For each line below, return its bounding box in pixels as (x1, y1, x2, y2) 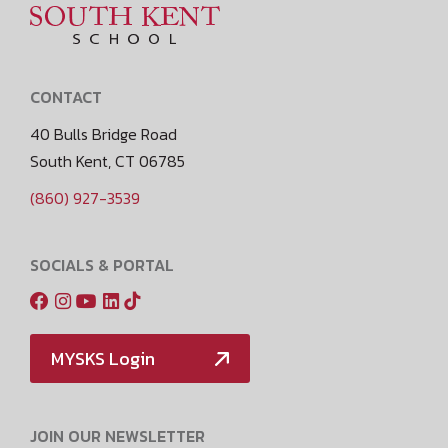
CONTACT (30, 85, 102, 109)
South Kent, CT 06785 (30, 149, 185, 173)
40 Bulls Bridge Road (30, 122, 177, 146)
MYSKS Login (51, 345, 155, 372)
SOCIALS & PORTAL (30, 253, 174, 277)
